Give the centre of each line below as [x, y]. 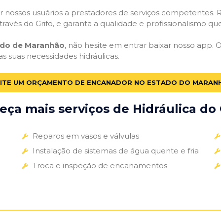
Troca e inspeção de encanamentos [100, 165]
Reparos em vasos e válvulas [86, 136]
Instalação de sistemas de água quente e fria [115, 150]
